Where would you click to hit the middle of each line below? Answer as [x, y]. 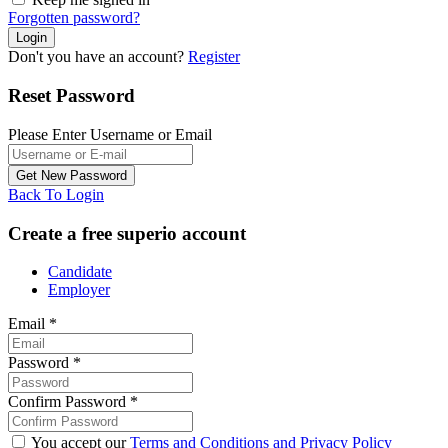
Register [214, 57]
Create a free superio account [127, 233]
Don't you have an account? [98, 57]
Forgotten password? [74, 18]
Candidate [80, 272]
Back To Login [56, 194]
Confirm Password [69, 402]
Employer [79, 290]
